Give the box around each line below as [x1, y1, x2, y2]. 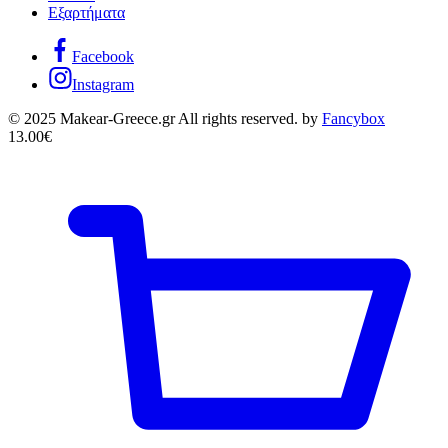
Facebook [72, 48, 134, 66]
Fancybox [322, 110, 385, 128]
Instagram [72, 76, 134, 94]
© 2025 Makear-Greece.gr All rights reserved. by [8, 110, 322, 128]
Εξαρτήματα [48, 4, 125, 22]
